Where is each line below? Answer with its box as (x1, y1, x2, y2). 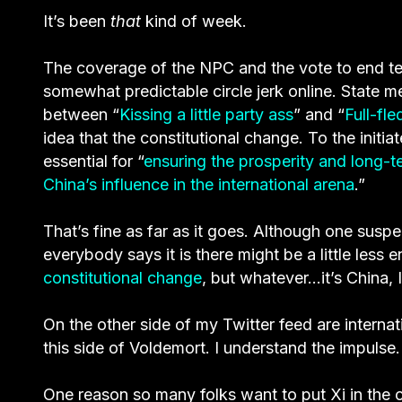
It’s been (43, 11, 110, 31)
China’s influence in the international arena (43, 174, 354, 194)
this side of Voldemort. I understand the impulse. (43, 337, 400, 357)
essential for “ (43, 151, 144, 170)
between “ (43, 104, 119, 124)
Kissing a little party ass (119, 104, 293, 124)
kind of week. (145, 11, 247, 31)
